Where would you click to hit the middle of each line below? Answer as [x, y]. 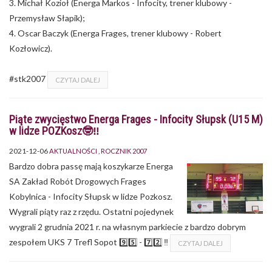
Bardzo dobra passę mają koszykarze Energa [91, 166]
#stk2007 [28, 78]
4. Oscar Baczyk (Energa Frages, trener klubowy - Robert [115, 33]
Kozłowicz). [31, 48]
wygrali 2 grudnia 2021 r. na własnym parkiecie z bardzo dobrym [127, 226]
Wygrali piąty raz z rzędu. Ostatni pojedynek [91, 211]
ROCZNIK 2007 [124, 151]
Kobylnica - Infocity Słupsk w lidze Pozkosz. [91, 196]
